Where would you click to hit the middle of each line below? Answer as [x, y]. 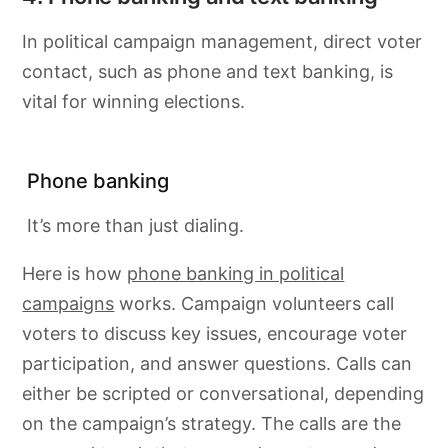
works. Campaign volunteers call [254, 303]
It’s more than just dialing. [136, 225]
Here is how [75, 273]
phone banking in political [236, 273]
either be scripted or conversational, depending [223, 393]
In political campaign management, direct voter [222, 41]
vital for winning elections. [136, 101]
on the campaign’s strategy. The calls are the [212, 423]
